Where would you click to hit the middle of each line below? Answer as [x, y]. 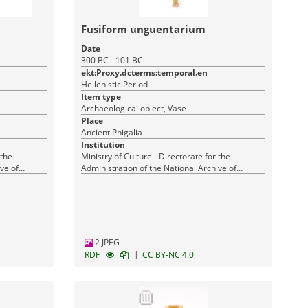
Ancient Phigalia [112, 132]
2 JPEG [107, 242]
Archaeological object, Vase [134, 108]
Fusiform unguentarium [144, 29]
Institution [103, 145]
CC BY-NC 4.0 [168, 255]
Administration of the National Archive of [159, 168]
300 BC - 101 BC [112, 60]
